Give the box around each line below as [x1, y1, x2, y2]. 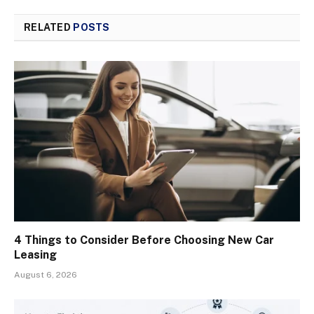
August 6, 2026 [14, 270, 77, 280]
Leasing [14, 248, 57, 262]
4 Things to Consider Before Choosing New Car [14, 233, 274, 247]
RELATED [24, 21, 74, 33]
